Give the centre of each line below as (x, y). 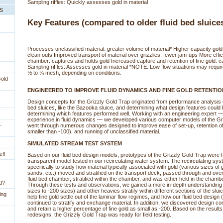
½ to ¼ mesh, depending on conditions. (74, 73)
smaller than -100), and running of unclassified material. (94, 132)
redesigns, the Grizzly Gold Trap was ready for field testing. (99, 215)
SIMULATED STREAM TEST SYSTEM (75, 144)
